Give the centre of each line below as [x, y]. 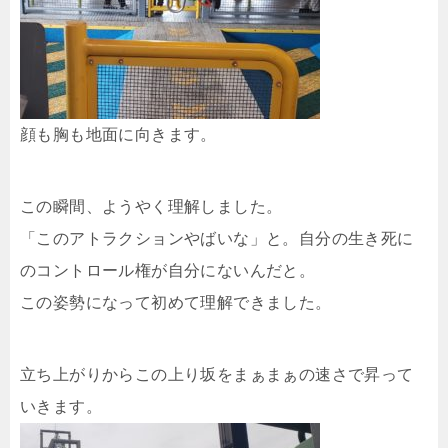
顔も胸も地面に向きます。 [118, 134]
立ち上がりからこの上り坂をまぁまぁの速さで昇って [217, 374]
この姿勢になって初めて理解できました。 [176, 302]
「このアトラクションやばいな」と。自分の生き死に [217, 238]
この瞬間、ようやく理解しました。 [151, 206]
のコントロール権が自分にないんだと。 [168, 270]
